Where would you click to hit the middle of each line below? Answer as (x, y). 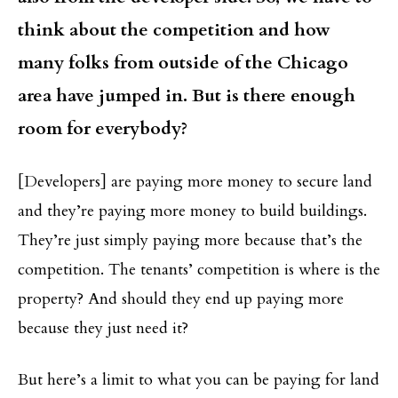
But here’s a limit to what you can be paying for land (199, 379)
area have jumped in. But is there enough (187, 95)
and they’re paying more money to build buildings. (192, 211)
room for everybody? (103, 128)
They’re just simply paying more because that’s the (190, 240)
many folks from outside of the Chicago (183, 62)
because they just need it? (103, 328)
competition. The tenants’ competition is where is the (199, 269)
